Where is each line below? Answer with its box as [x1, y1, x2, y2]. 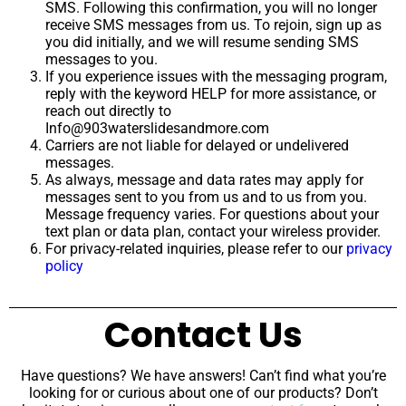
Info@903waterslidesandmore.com [45, 120, 269, 137]
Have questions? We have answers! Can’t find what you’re [20, 367, 386, 384]
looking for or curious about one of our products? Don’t [28, 384, 378, 401]
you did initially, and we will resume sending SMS [45, 34, 359, 51]
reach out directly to [45, 102, 171, 120]
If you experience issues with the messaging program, [45, 68, 387, 85]
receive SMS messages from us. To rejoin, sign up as [45, 16, 382, 34]
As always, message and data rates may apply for [45, 171, 363, 188]
